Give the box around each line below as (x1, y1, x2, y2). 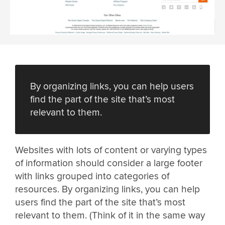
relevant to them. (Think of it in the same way (15, 209, 205, 222)
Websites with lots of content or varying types (15, 144, 207, 157)
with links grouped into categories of (15, 170, 169, 183)
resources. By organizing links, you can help (15, 183, 200, 196)
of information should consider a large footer (15, 157, 202, 170)
